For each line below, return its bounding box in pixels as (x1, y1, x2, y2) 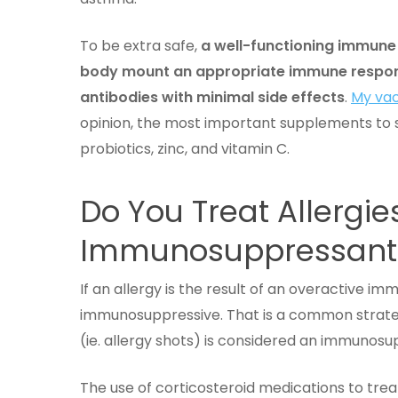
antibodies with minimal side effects (80, 87, 345, 107)
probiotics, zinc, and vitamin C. (80, 139, 290, 159)
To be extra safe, (80, 36, 197, 56)
